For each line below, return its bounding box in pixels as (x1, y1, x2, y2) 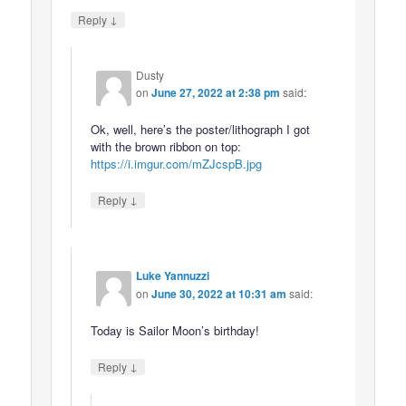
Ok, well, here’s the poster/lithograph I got (91, 121, 311, 139)
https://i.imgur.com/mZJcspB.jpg (91, 155, 263, 173)
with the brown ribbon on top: (91, 138, 242, 156)
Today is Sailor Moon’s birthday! (91, 321, 260, 339)
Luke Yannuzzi (136, 266, 210, 284)
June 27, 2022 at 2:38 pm (151, 84, 281, 101)
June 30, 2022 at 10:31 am (151, 285, 287, 302)
